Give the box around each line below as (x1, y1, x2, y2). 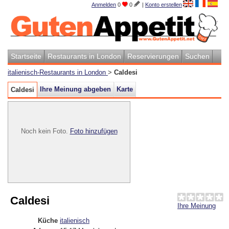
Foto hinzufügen (70, 127, 118, 135)
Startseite (11, 52, 41, 60)
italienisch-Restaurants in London (8, 68, 108, 76)
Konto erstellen (145, 2, 182, 8)
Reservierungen (127, 52, 179, 60)
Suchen (185, 52, 210, 60)
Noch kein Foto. (20, 127, 70, 135)
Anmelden (91, 2, 116, 8)
